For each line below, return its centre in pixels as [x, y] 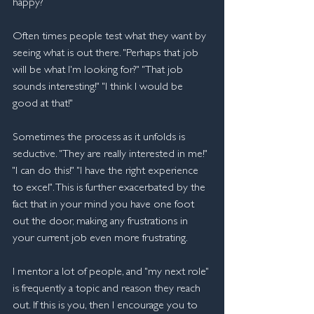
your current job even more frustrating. [100, 239]
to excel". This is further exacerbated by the [110, 189]
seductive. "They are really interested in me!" [111, 155]
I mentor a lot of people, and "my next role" [112, 273]
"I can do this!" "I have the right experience [107, 172]
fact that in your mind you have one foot [105, 205]
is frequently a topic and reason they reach [108, 289]
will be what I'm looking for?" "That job [99, 71]
